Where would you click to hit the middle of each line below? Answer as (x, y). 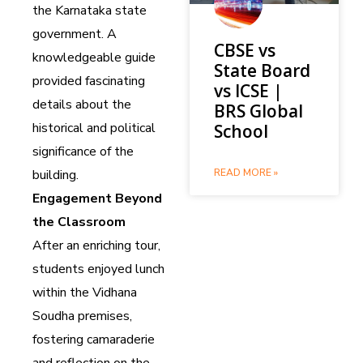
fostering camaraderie (94, 339)
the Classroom (79, 222)
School (241, 131)
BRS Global (258, 111)
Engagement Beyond (97, 198)
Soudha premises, (82, 316)
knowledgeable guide (94, 57)
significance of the (83, 151)
